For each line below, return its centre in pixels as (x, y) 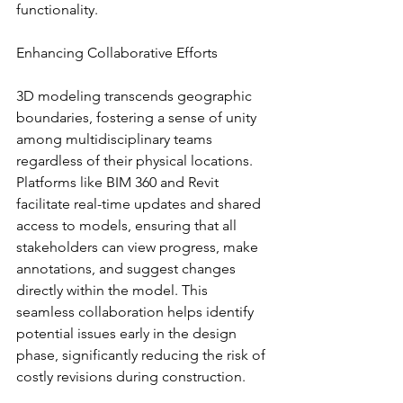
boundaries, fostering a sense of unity (138, 117)
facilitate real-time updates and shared (140, 203)
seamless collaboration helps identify (137, 311)
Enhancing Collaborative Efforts (117, 52)
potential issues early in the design (128, 333)
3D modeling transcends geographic (136, 95)
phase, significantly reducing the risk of (143, 354)
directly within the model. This (114, 290)
